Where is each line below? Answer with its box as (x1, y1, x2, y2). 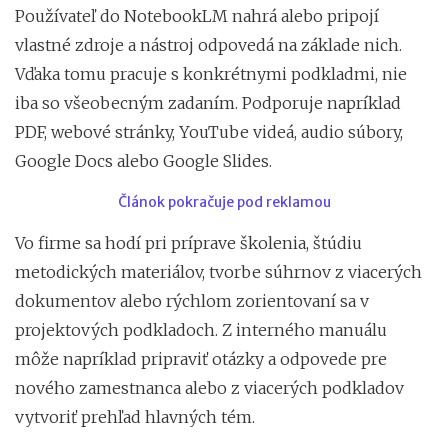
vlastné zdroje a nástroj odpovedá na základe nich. (15, 34, 402, 55)
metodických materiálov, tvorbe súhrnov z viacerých (15, 261, 422, 282)
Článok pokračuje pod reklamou (117, 192, 331, 211)
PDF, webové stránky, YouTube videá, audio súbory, (15, 121, 403, 142)
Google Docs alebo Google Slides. (15, 150, 272, 171)
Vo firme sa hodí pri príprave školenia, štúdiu (15, 232, 362, 253)
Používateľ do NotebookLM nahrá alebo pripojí (15, 5, 379, 26)
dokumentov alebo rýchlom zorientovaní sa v (15, 290, 369, 311)
